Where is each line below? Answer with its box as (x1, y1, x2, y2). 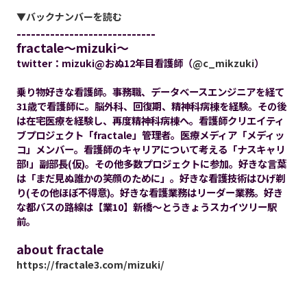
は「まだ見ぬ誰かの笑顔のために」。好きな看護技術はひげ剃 (16, 171, 285, 186)
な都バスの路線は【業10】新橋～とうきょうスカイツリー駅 (16, 199, 277, 214)
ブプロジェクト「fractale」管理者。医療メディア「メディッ (16, 127, 284, 143)
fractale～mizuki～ (16, 38, 129, 57)
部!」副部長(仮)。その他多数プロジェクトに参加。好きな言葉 (16, 156, 286, 171)
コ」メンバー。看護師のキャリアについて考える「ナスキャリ (16, 142, 285, 157)
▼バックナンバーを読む (16, 10, 122, 24)
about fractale (16, 240, 103, 258)
